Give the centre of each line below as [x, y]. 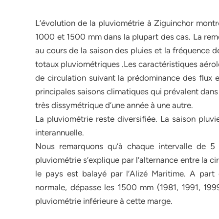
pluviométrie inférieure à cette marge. [104, 201]
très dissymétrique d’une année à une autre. [114, 105]
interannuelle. [60, 132]
